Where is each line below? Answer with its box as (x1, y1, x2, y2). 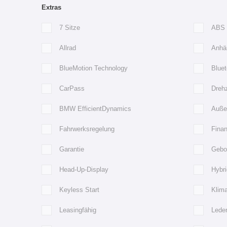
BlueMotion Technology (59, 64, 128, 72)
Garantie (59, 145, 84, 153)
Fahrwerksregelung (59, 125, 115, 133)
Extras (42, 3, 61, 11)
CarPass (59, 84, 85, 92)
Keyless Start (59, 185, 99, 194)
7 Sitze (59, 23, 80, 31)
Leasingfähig (59, 206, 96, 214)
